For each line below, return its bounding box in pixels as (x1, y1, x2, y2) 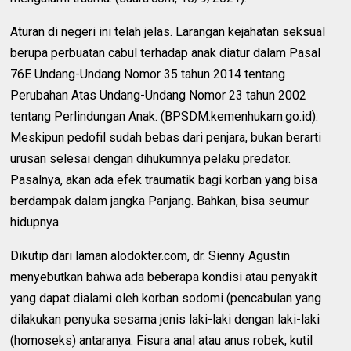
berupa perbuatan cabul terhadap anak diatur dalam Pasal (10, 45, 321, 60)
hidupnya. (10, 214, 62, 230)
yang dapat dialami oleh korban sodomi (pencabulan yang (10, 290, 322, 306)
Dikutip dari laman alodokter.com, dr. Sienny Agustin (10, 248, 291, 263)
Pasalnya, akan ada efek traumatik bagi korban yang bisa (10, 172, 318, 187)
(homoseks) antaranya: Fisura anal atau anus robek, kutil (10, 332, 313, 348)
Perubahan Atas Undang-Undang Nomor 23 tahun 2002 (10, 87, 307, 103)
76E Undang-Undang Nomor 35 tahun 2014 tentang (10, 66, 286, 81)
